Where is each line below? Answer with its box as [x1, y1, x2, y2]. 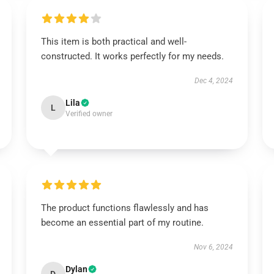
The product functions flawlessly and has [40, 202, 209, 213]
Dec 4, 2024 [194, 76, 234, 85]
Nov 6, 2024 [194, 243, 234, 251]
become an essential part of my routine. [40, 217, 204, 228]
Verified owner [65, 109, 113, 118]
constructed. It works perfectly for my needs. [40, 51, 224, 62]
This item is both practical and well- [40, 36, 187, 47]
